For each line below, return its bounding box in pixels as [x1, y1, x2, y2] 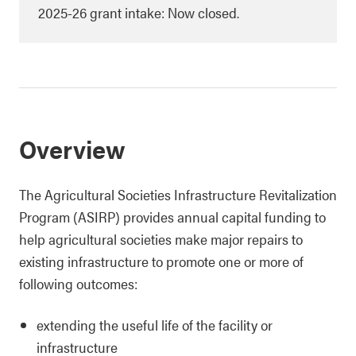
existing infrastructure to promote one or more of [19, 251, 304, 271]
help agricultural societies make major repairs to [19, 229, 303, 249]
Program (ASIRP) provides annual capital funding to [19, 207, 326, 226]
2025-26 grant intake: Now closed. [38, 2, 239, 22]
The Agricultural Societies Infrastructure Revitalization [19, 184, 337, 204]
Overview [19, 130, 126, 166]
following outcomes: [19, 273, 137, 293]
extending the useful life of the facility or [37, 315, 273, 335]
